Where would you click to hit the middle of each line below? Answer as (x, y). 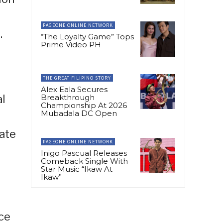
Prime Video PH (71, 45)
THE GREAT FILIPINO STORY (77, 78)
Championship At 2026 (84, 105)
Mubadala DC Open (79, 113)
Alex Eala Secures (74, 89)
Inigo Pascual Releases (84, 153)
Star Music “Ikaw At (77, 169)
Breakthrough (68, 97)
